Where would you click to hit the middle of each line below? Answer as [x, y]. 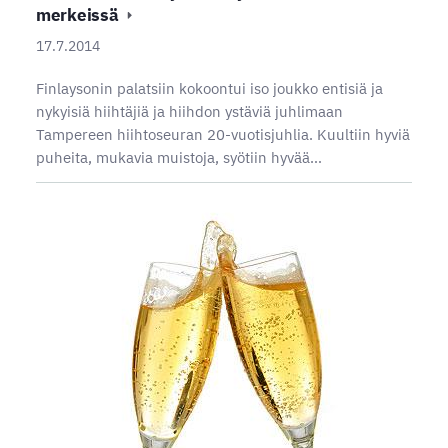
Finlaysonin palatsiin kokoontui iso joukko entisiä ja [209, 89]
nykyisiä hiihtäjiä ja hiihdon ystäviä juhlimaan [189, 112]
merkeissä [79, 15]
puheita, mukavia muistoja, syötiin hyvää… [178, 158]
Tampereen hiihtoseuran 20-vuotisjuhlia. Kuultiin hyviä [222, 135]
